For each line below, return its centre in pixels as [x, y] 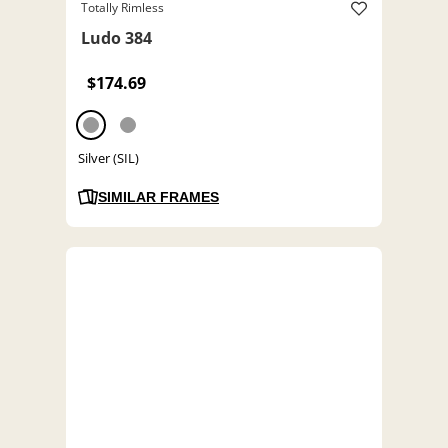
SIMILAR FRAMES [158, 197]
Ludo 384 [116, 38]
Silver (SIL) [108, 158]
